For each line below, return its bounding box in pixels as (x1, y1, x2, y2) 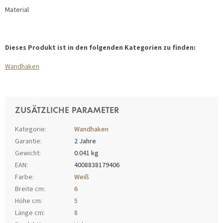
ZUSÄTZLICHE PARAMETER (15, 107, 119, 116)
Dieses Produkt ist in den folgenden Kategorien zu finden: (5, 43, 196, 53)
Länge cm (15, 208, 43, 219)
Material (5, 5, 29, 15)
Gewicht (15, 148, 39, 159)
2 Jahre (74, 136, 96, 147)
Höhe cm (15, 196, 41, 207)
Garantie (15, 136, 40, 147)
